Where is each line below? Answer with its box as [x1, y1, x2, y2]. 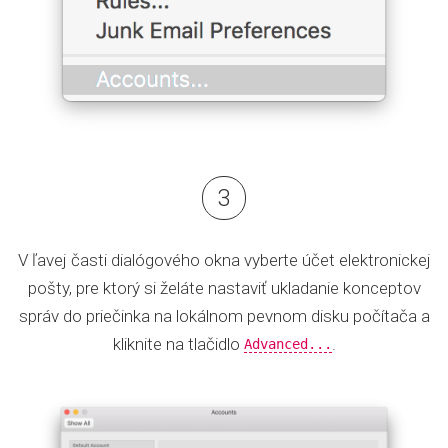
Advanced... [243, 335, 332, 352]
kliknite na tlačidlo [112, 333, 244, 354]
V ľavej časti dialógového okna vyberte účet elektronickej [17, 249, 431, 270]
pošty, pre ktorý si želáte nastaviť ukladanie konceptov [27, 277, 421, 298]
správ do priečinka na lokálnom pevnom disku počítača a [18, 305, 430, 326]
